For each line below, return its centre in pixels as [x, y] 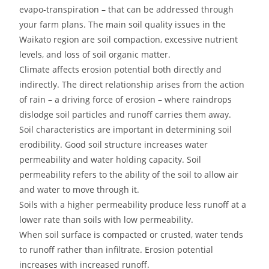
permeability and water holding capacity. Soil [110, 159]
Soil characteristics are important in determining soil [126, 129]
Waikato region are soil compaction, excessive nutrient [129, 39]
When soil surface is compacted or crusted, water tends [131, 234]
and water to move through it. [80, 189]
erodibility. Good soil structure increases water [114, 144]
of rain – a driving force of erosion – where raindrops [126, 99]
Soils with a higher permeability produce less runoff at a [133, 204]
